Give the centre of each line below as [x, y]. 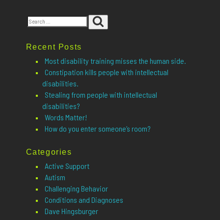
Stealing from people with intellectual [101, 94]
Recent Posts [54, 47]
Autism [55, 177]
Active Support [67, 166]
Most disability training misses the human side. [115, 60]
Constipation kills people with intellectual [106, 72]
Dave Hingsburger [71, 211]
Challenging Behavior [76, 189]
